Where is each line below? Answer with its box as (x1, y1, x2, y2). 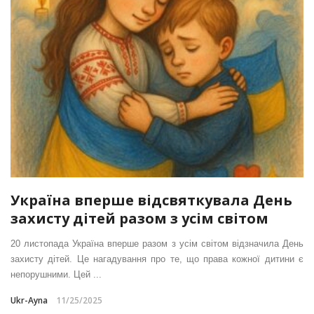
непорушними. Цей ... (11, 269, 102, 280)
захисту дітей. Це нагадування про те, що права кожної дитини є (11, 254, 303, 265)
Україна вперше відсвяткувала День (11, 191, 292, 210)
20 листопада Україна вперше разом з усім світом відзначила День (11, 238, 303, 250)
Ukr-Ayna (11, 294, 48, 307)
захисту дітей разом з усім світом (11, 209, 268, 228)
